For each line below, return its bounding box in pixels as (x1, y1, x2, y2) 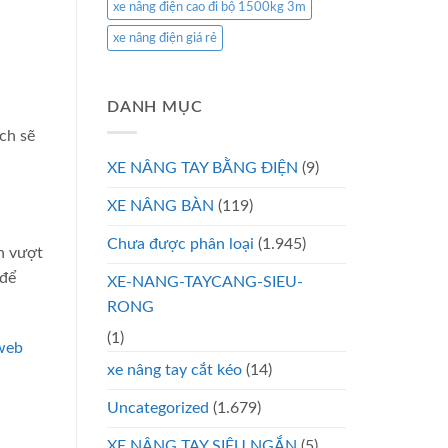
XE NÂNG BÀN (107, 197, 214, 214)
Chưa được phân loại (107, 235, 254, 252)
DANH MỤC (107, 99, 203, 116)
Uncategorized (107, 399, 209, 416)
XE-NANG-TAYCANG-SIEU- (107, 273, 303, 290)
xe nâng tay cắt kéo (107, 361, 242, 378)
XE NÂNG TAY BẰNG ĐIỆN (107, 159, 298, 176)
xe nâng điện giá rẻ (113, 32, 217, 45)
